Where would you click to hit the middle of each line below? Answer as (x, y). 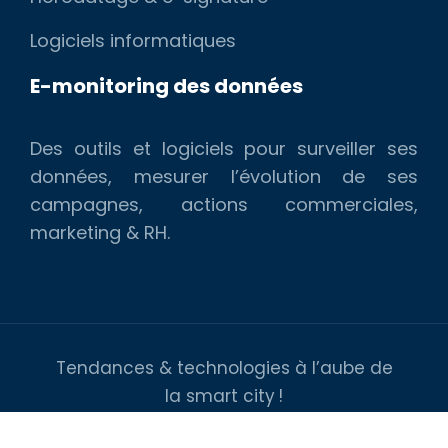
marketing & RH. (100, 232)
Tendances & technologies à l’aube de (224, 367)
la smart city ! (224, 395)
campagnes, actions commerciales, (224, 204)
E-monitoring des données (166, 85)
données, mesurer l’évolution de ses (224, 176)
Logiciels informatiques (133, 40)
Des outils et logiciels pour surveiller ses (224, 148)
